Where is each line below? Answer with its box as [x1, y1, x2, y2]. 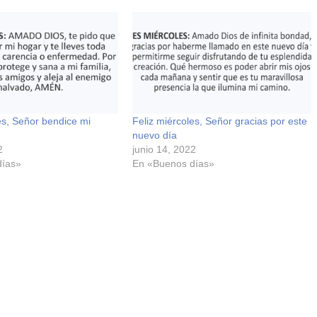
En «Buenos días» [132, 158, 214, 170]
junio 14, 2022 [132, 144, 196, 156]
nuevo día [132, 129, 177, 142]
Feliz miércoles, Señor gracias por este [132, 115, 307, 127]
